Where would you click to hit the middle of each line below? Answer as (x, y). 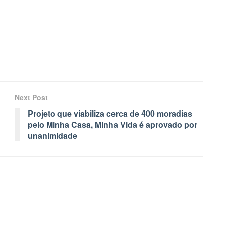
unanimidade (54, 136)
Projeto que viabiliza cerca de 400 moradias (110, 114)
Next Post (31, 98)
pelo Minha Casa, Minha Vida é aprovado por (113, 125)
